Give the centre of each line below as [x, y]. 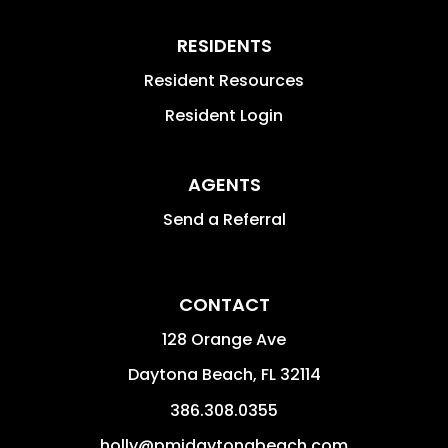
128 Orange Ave [224, 339]
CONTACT [224, 304]
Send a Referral [224, 219]
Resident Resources [224, 80]
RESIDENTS [224, 45]
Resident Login [224, 115]
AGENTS [224, 184]
